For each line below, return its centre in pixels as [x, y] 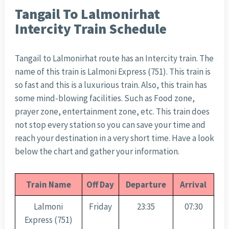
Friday [100, 207]
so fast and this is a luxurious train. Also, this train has [111, 85]
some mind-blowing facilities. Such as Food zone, [105, 98]
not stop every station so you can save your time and [110, 125]
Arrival [193, 185]
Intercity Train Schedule [90, 29]
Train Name [48, 185]
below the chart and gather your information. [97, 152]
